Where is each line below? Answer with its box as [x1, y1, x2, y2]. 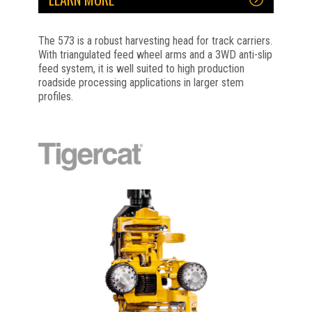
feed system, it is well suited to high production [38, 62, 244, 75]
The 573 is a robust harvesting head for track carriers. [38, 34, 272, 47]
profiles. [38, 90, 73, 103]
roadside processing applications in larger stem [38, 76, 244, 89]
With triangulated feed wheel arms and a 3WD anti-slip [38, 48, 272, 61]
